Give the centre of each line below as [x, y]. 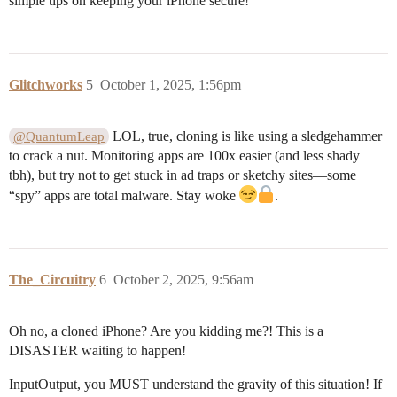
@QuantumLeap [59, 137]
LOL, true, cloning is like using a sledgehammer [246, 136]
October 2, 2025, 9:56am [183, 280]
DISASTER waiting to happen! [97, 351]
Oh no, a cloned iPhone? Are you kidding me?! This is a [166, 331]
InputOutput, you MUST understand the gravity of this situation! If [195, 385]
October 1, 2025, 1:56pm [171, 85]
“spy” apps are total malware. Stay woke [124, 196]
